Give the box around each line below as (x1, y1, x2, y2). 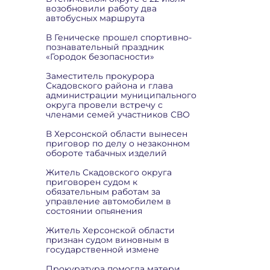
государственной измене (46, 244, 159, 255)
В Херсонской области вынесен (46, 128, 187, 139)
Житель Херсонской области (46, 225, 175, 236)
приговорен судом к (46, 177, 137, 187)
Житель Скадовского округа (46, 167, 172, 178)
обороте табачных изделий (46, 148, 167, 159)
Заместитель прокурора (46, 71, 154, 81)
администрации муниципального (46, 90, 196, 101)
